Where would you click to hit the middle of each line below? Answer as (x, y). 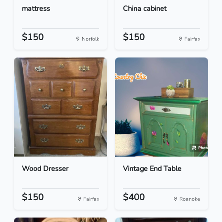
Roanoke (189, 199)
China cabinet (145, 9)
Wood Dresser (45, 169)
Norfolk (90, 39)
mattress (36, 9)
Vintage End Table (152, 169)
